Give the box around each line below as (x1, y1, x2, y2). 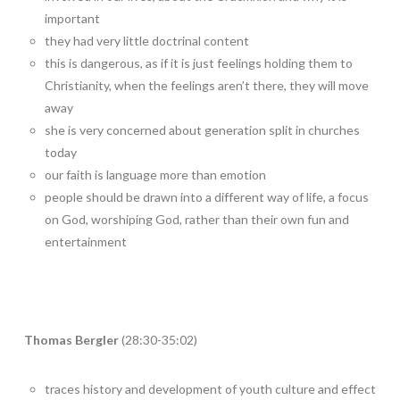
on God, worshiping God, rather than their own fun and (45, 211, 350, 227)
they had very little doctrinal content (45, 32, 250, 48)
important (45, 10, 101, 26)
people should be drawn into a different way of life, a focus (45, 188, 370, 204)
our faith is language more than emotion (45, 166, 267, 182)
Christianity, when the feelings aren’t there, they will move (45, 77, 370, 93)
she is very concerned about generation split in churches (45, 121, 361, 137)
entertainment (45, 233, 128, 249)
